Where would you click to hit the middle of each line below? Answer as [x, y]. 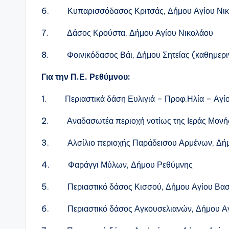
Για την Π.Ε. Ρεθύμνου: [86, 76]
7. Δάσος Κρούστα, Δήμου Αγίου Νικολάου [127, 32]
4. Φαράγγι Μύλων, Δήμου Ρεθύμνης [117, 164]
